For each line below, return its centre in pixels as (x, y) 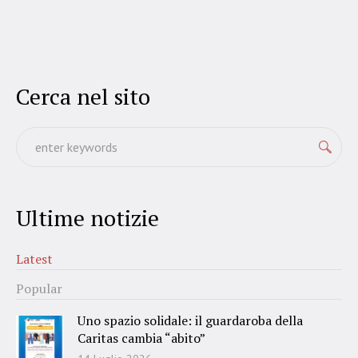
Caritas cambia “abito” (141, 338)
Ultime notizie (88, 218)
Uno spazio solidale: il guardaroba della (190, 321)
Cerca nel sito (83, 97)
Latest (34, 259)
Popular (39, 289)
